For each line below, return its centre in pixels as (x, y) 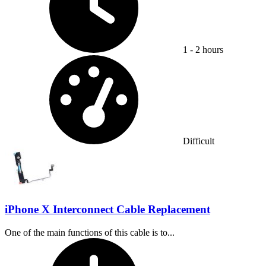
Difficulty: (202, 60)
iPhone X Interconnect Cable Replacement (107, 209)
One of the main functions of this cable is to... (90, 232)
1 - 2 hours (203, 50)
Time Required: (211, 242)
